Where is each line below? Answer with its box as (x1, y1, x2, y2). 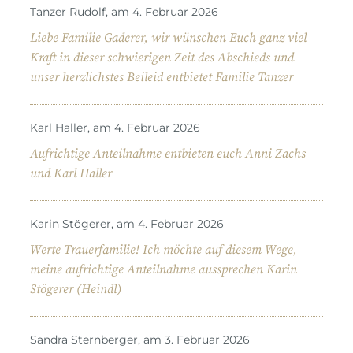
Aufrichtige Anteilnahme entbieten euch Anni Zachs (30, 145, 306, 162)
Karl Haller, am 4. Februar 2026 (30, 120, 200, 135)
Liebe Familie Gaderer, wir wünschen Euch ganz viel (30, 29, 307, 46)
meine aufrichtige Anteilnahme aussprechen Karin (30, 261, 297, 277)
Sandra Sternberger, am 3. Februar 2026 (30, 332, 250, 347)
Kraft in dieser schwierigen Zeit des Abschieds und (30, 49, 294, 65)
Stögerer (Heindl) (30, 281, 121, 297)
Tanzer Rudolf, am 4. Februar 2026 (30, 4, 218, 19)
